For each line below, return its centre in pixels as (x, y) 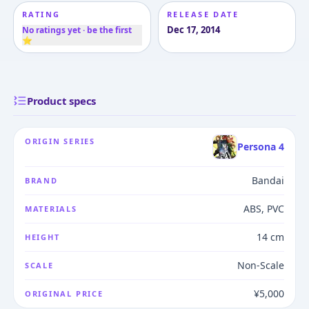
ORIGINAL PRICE (64, 294)
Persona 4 (261, 147)
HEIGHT (42, 237)
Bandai (268, 181)
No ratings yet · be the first (77, 30)
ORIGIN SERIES (60, 141)
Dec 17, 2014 (193, 30)
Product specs (61, 101)
